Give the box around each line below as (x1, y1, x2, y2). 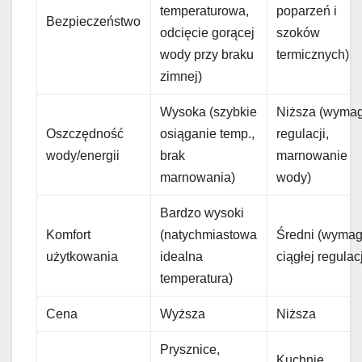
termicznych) (276, 47, 350, 61)
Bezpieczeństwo (46, 14, 141, 28)
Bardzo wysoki (160, 205, 245, 220)
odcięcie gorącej (160, 25, 255, 40)
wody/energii (46, 148, 120, 162)
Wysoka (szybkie (160, 104, 258, 119)
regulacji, (276, 126, 330, 141)
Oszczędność (46, 126, 124, 141)
